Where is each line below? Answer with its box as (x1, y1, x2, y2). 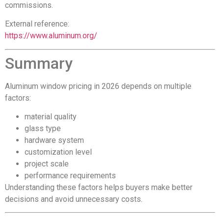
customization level (25, 147, 92, 157)
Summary (5, 54, 73, 73)
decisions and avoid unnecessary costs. (5, 194, 142, 204)
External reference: (5, 19, 69, 29)
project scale (25, 159, 69, 169)
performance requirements (25, 171, 116, 181)
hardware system (25, 136, 84, 145)
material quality (25, 112, 77, 122)
